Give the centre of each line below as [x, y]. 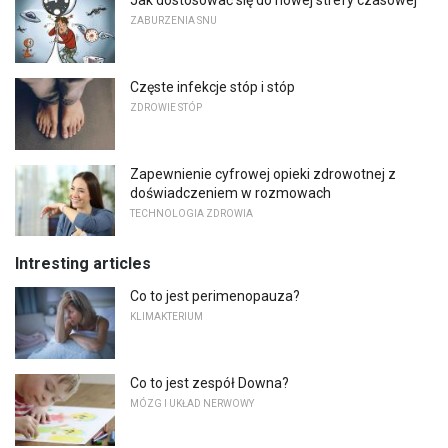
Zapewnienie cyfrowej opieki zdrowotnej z [263, 173]
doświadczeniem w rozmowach [230, 192]
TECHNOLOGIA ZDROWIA [191, 213]
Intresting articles [83, 264]
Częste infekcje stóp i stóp [212, 87]
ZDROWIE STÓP [166, 108]
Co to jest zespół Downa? [209, 383]
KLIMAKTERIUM [166, 317]
